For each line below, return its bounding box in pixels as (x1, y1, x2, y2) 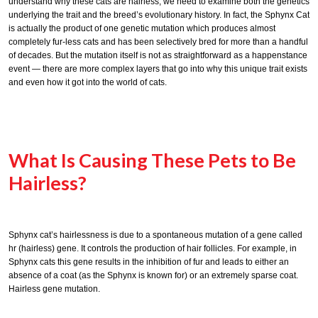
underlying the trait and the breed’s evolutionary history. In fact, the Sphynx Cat (9, 10, 309, 21)
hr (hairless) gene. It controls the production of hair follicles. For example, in (9, 243, 297, 253)
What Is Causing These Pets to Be (9, 148, 296, 172)
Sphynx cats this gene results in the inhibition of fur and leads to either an (9, 256, 289, 267)
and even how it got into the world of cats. (9, 77, 167, 88)
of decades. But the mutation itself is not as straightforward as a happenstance (9, 50, 307, 61)
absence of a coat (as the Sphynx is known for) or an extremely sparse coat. (9, 270, 298, 280)
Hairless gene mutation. (9, 283, 100, 294)
